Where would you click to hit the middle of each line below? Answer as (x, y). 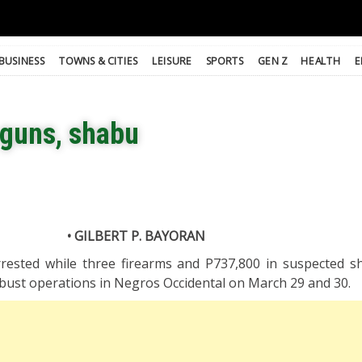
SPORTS (225, 61)
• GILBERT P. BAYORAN (137, 236)
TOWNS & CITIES (98, 61)
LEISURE (172, 61)
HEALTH (321, 61)
